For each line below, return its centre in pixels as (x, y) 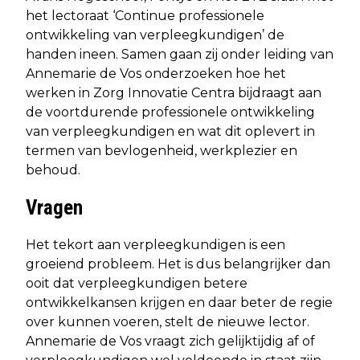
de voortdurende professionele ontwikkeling (170, 112)
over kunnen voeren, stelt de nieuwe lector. (168, 321)
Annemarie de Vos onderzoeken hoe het (156, 73)
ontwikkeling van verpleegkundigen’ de (155, 35)
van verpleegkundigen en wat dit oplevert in (170, 131)
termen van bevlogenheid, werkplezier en (162, 150)
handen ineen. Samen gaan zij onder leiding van (180, 54)
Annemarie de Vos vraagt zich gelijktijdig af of (170, 341)
